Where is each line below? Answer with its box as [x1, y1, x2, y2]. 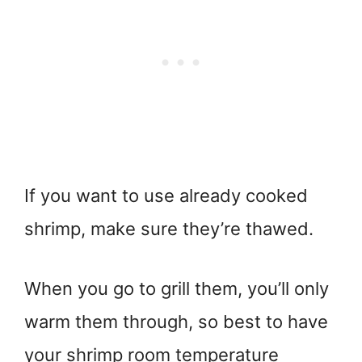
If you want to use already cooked [24, 184, 308, 206]
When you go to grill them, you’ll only [24, 277, 329, 299]
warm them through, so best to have [24, 310, 328, 332]
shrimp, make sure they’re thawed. [24, 217, 314, 239]
